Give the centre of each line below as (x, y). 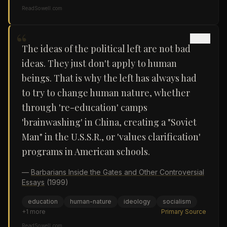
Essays (33, 182)
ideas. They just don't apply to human (99, 63)
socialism (177, 201)
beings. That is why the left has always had (109, 78)
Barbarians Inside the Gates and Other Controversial (118, 172)
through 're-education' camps (85, 107)
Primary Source (184, 212)
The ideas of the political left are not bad (106, 49)
